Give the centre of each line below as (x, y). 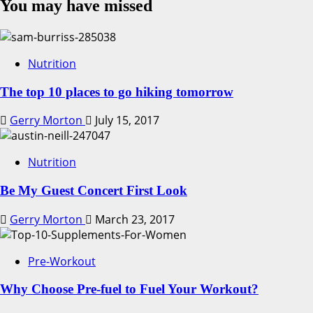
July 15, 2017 (126, 121)
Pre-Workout (62, 261)
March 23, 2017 (133, 219)
